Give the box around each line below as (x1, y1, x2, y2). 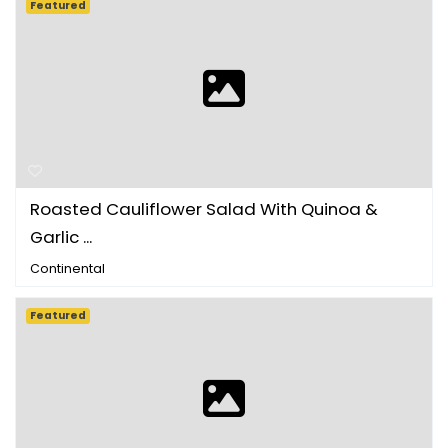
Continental (30, 259, 105, 277)
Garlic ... (30, 224, 92, 249)
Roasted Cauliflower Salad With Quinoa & (30, 196, 378, 221)
